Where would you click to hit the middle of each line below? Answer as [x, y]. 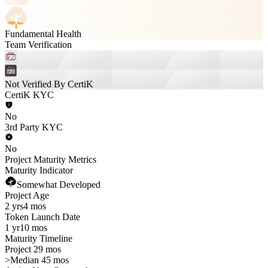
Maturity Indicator [39, 170]
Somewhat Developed [59, 185]
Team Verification [38, 45]
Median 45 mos [39, 260]
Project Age [27, 195]
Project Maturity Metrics [51, 159]
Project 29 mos [33, 249]
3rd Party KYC [34, 127]
